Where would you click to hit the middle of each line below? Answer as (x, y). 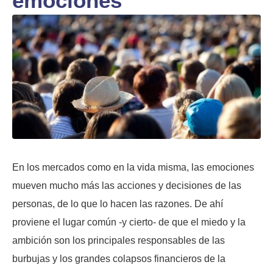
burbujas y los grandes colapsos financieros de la (119, 258)
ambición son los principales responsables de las (119, 240)
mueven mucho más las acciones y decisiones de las (127, 185)
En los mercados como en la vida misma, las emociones (133, 167)
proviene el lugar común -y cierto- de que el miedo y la (129, 222)
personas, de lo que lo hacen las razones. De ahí (118, 204)
